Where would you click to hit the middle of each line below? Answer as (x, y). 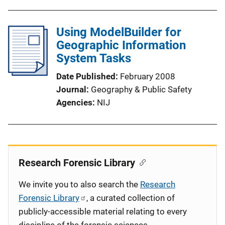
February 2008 (148, 76)
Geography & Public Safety (141, 89)
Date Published (86, 76)
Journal (71, 89)
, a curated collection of (131, 198)
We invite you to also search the (79, 184)
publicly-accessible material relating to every (103, 211)
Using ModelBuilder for (119, 32)
